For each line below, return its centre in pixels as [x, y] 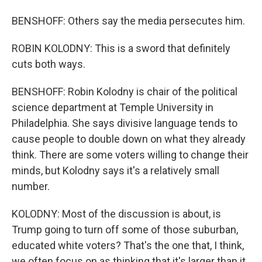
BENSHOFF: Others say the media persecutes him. [128, 21]
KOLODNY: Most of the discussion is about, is [116, 214]
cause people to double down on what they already [129, 139]
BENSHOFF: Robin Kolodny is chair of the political [125, 92]
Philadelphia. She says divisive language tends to [125, 123]
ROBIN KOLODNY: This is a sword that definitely [121, 48]
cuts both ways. [49, 64]
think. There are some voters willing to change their [130, 155]
